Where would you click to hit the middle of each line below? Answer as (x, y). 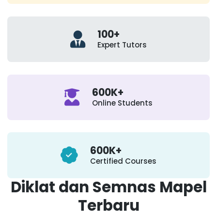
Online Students (122, 103)
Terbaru (108, 205)
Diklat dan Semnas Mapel (108, 187)
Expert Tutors (122, 45)
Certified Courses (124, 161)
